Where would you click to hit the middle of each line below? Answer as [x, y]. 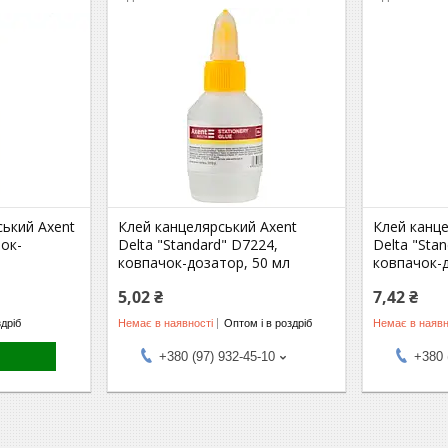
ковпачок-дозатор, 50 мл [204, 262]
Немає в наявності [166, 322]
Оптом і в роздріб [268, 322]
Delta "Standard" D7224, [198, 244]
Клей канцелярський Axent [208, 226]
